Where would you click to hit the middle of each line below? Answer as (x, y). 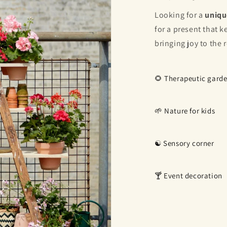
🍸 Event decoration (188, 175)
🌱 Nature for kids (185, 110)
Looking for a (180, 15)
